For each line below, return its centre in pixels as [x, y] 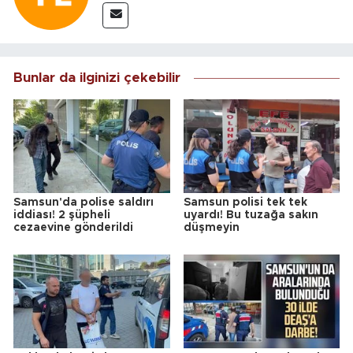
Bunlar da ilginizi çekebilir [97, 78]
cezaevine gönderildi [73, 228]
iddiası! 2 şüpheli [62, 216]
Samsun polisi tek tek [245, 203]
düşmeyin [211, 228]
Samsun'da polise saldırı [84, 203]
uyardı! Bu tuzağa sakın [251, 216]
